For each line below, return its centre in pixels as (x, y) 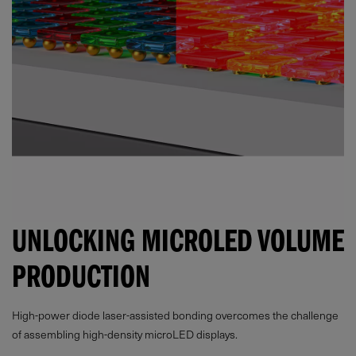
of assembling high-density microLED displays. (125, 334)
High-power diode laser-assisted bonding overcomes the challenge (175, 315)
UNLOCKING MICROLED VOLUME (178, 246)
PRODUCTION (81, 282)
